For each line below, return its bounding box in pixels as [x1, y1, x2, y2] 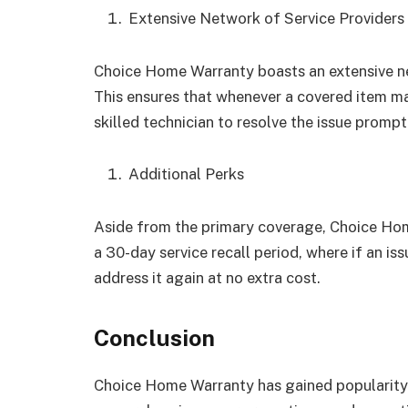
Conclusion [94, 323, 215, 352]
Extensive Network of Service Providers [128, 8, 404, 27]
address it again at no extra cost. [94, 269, 321, 288]
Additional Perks [128, 165, 244, 184]
